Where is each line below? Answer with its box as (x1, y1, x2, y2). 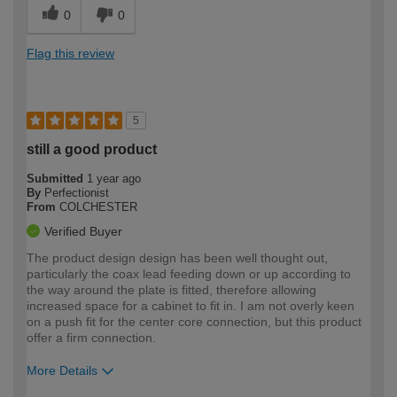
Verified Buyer (44, 223, 122, 238)
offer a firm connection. (27, 330, 156, 345)
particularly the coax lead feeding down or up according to (27, 266, 351, 281)
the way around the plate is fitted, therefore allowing (27, 282, 316, 297)
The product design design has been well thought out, (27, 250, 328, 265)
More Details (27, 362, 97, 378)
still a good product (27, 141, 157, 157)
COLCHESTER (59, 199, 137, 214)
